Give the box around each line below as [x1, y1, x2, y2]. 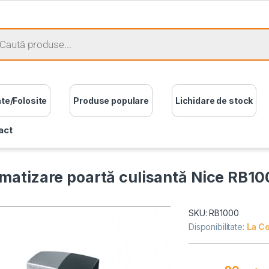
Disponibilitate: [189, 221, 247, 232]
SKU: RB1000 [189, 207, 239, 218]
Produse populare [73, 95, 149, 106]
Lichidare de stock [175, 95, 253, 106]
